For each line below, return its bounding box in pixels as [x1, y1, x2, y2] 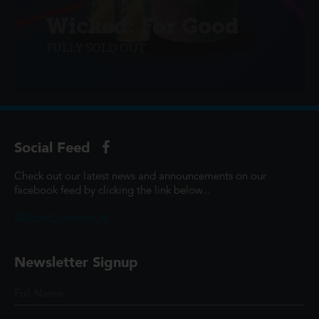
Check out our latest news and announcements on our [14, 171, 266, 182]
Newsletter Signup [14, 253, 138, 271]
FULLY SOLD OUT [46, 41, 146, 55]
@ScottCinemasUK [14, 213, 109, 225]
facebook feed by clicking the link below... [14, 185, 211, 197]
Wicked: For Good [46, 13, 239, 39]
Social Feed [14, 138, 95, 156]
